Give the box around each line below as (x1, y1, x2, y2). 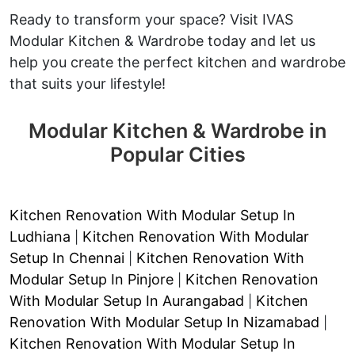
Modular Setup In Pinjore (10, 270, 174, 288)
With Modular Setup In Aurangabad (10, 292, 244, 309)
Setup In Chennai (10, 249, 124, 266)
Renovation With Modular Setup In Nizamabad (10, 313, 319, 330)
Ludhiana (10, 227, 71, 245)
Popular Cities (109, 142, 246, 166)
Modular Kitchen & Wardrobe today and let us (10, 32, 315, 49)
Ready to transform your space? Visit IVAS (10, 10, 293, 28)
